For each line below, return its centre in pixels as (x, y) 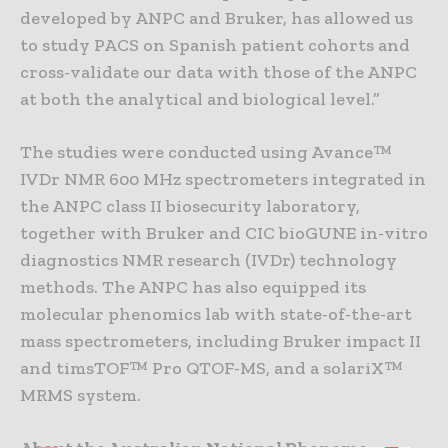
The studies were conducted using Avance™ (206, 152)
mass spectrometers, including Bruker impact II (220, 341)
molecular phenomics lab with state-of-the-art (216, 314)
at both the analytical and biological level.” (200, 99)
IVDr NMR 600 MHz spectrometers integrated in (223, 179)
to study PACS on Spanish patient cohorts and (215, 45)
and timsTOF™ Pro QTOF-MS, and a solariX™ (211, 368)
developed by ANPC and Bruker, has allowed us (216, 18)
